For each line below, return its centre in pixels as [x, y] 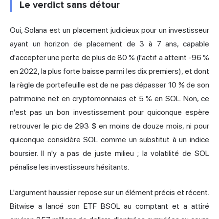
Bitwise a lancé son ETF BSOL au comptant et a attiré [109, 206]
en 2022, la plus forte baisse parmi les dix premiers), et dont [109, 71]
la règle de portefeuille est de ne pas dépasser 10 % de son [109, 85]
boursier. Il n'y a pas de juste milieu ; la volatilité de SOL [109, 153]
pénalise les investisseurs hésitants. [69, 167]
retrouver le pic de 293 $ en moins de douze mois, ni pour [109, 126]
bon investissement [91, 112]
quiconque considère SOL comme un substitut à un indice [109, 140]
